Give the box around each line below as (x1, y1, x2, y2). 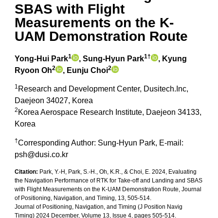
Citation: (15, 168, 38, 176)
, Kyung (158, 54, 187, 63)
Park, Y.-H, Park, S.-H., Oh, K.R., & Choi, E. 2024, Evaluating (38, 168, 197, 176)
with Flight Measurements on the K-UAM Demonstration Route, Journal (15, 186, 201, 193)
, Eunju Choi (63, 66, 108, 74)
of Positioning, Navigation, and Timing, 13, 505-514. (15, 195, 151, 202)
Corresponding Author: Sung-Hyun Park (18, 138, 155, 147)
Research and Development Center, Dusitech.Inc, (18, 85, 188, 93)
